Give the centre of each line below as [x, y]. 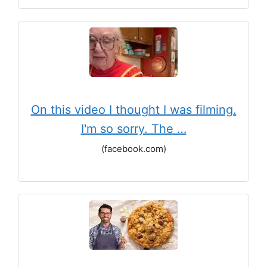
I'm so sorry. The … [133, 129]
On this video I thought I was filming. [133, 110]
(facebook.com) [133, 149]
